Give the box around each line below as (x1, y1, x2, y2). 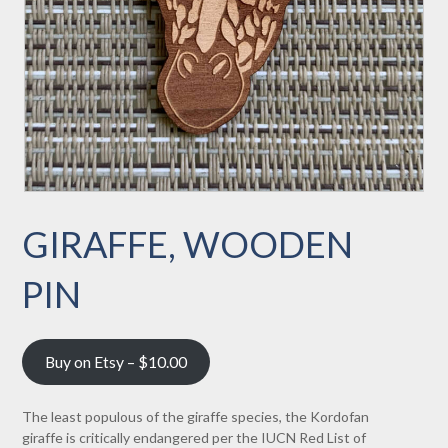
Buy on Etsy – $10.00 (45, 352, 188, 372)
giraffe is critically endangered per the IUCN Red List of (22, 428, 367, 446)
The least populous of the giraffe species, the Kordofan (22, 407, 370, 425)
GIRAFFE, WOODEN (22, 221, 354, 266)
